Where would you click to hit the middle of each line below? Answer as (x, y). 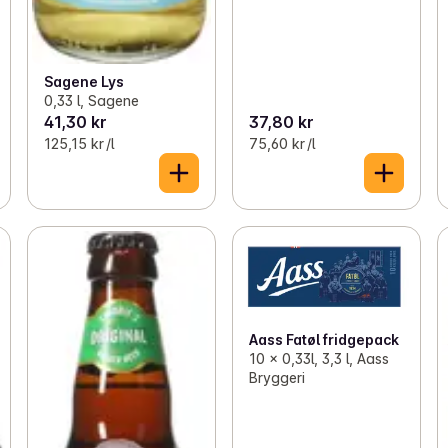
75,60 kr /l (281, 143)
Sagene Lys (83, 81)
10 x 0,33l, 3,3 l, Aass (318, 359)
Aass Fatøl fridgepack (323, 340)
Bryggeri (276, 378)
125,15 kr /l (78, 143)
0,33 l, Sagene (91, 100)
